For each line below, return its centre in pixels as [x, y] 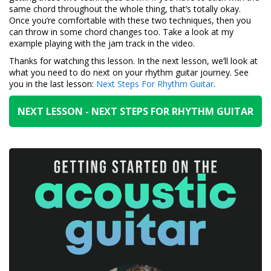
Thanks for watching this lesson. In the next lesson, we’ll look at [133, 61]
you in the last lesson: [53, 84]
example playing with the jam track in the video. [102, 44]
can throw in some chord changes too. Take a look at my [121, 32]
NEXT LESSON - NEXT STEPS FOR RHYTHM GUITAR [135, 112]
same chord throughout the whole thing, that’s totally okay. [125, 9]
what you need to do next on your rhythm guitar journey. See [129, 73]
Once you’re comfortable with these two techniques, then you [130, 21]
